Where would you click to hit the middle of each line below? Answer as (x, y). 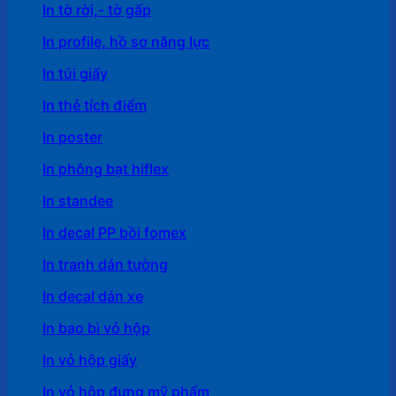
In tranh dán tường (105, 264)
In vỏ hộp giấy (90, 359)
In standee (78, 200)
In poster (72, 137)
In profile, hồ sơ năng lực (126, 41)
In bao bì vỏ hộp (96, 327)
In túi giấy (75, 73)
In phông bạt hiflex (106, 168)
